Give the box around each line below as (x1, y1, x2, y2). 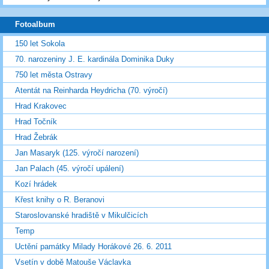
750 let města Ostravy (15, 70, 92, 80)
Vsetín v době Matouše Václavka (15, 258, 131, 267)
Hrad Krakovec (15, 101, 67, 111)
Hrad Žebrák (15, 133, 58, 142)
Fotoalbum (15, 20, 55, 29)
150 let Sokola (15, 39, 65, 49)
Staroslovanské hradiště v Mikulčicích (15, 211, 148, 220)
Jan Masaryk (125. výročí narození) (15, 148, 139, 158)
